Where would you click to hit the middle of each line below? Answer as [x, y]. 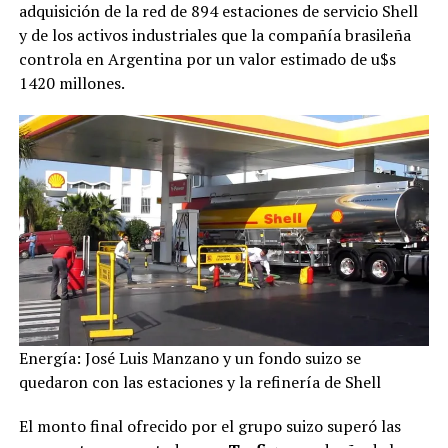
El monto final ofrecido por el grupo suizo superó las [209, 425]
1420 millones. [71, 82]
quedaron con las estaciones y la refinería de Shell [199, 381]
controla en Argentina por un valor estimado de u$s [207, 58]
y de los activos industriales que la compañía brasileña [214, 34]
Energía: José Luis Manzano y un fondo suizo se [189, 357]
